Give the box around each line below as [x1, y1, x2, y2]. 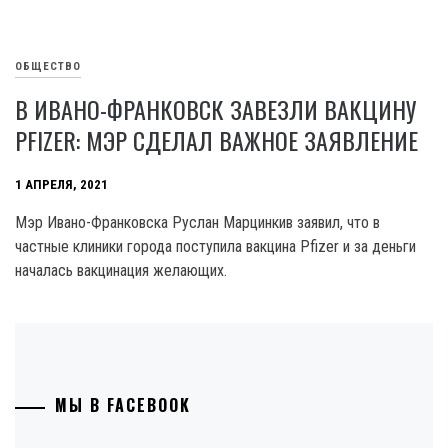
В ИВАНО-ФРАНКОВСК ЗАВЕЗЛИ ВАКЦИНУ [15, 91, 416, 128]
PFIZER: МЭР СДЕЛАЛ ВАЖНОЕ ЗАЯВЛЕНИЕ [15, 122, 418, 159]
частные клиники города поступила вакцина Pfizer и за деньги [15, 237, 416, 257]
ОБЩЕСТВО [15, 60, 81, 74]
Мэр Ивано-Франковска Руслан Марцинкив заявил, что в [15, 213, 380, 233]
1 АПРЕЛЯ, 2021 [15, 177, 108, 193]
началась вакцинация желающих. [15, 261, 227, 281]
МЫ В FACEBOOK [55, 393, 191, 418]
